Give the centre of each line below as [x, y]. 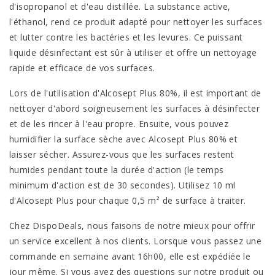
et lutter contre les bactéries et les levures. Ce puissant [126, 37]
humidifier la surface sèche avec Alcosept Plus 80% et [124, 139]
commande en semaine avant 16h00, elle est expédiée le [130, 256]
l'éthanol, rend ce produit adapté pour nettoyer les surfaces [136, 22]
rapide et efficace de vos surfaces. [82, 68]
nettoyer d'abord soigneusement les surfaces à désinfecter [135, 108]
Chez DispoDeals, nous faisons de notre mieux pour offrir [132, 226]
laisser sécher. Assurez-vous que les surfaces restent [122, 154]
